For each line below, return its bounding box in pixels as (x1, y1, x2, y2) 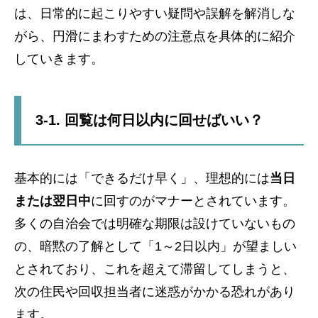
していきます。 (14, 51, 104, 66)
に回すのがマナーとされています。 (91, 193, 295, 208)
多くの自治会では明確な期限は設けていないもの (14, 216, 295, 231)
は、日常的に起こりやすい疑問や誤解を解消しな (14, 6, 295, 21)
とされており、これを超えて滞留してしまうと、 (14, 261, 295, 276)
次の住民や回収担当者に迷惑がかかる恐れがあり (14, 284, 295, 299)
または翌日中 (14, 193, 91, 208)
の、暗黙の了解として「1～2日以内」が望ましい (14, 238, 297, 253)
